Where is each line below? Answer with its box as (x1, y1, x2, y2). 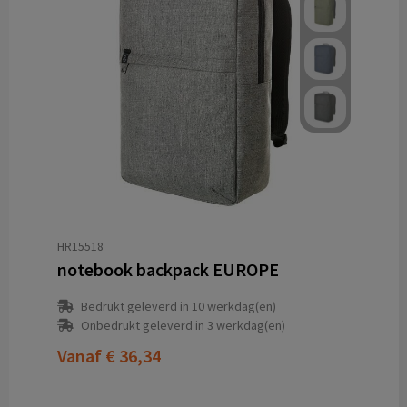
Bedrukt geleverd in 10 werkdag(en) (80, 298, 276, 315)
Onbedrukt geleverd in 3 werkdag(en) (80, 317, 285, 334)
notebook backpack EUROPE (56, 258, 279, 282)
